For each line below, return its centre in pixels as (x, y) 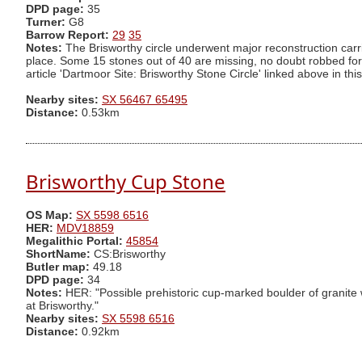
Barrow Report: (67, 36)
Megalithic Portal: (74, 242)
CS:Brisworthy (128, 255)
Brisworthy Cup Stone (126, 181)
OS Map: (49, 216)
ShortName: (58, 255)
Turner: (47, 23)
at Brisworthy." (62, 306)
